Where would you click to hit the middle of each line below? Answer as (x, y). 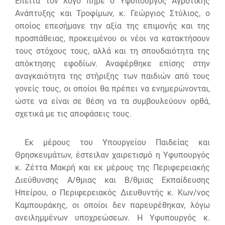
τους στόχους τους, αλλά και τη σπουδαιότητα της (113, 51)
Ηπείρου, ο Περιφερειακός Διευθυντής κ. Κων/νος (113, 192)
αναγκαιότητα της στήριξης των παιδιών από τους (113, 76)
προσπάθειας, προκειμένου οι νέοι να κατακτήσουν (113, 38)
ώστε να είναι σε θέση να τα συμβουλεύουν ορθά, (113, 101)
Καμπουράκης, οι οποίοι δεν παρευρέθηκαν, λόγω (113, 205)
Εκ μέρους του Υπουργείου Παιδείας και (113, 142)
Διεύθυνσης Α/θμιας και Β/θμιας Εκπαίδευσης (113, 180)
